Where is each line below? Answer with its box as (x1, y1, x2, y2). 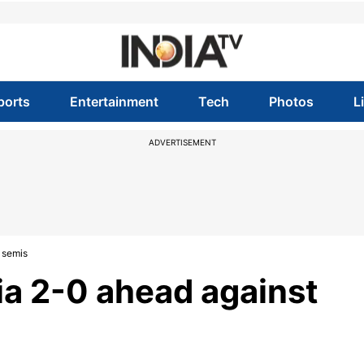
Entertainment (69, 93, 158, 110)
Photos (269, 93, 314, 110)
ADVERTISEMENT (148, 137, 216, 147)
